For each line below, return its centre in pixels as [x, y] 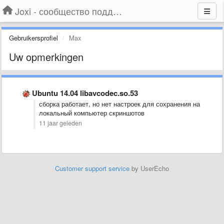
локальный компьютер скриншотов [92, 113]
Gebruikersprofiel [33, 38]
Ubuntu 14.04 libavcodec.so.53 [85, 93]
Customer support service [92, 168]
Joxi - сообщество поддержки [117, 11]
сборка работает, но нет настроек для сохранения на [119, 104]
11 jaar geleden [60, 123]
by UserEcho [149, 168]
